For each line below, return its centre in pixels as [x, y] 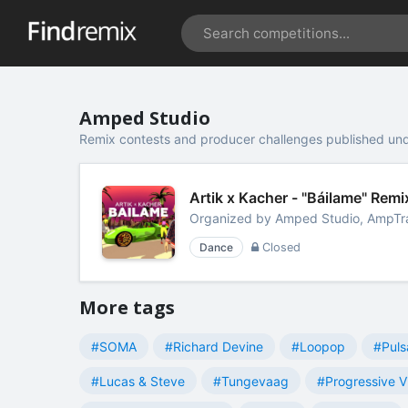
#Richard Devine [214, 347]
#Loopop [318, 347]
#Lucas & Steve [138, 381]
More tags [127, 307]
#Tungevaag [251, 381]
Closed [282, 247]
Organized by [230, 218]
